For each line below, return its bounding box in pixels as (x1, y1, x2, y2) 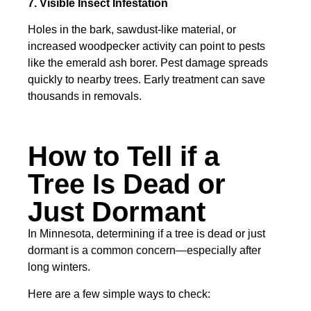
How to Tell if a (28, 141, 219, 172)
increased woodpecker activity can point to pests (28, 40, 265, 53)
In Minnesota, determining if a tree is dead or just (28, 228, 265, 240)
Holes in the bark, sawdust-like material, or (28, 24, 236, 36)
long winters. (28, 261, 90, 274)
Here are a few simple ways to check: (28, 287, 210, 300)
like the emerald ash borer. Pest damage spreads (28, 57, 268, 69)
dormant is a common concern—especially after (28, 244, 261, 257)
